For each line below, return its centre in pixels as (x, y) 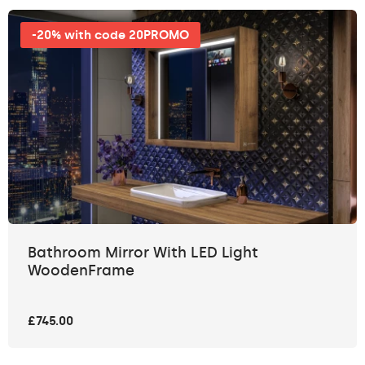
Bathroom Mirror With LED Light (143, 252)
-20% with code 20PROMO (110, 35)
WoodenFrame (81, 270)
